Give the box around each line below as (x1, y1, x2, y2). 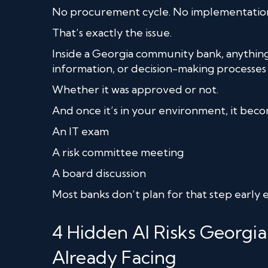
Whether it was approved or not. (52, 82, 218, 96)
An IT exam (52, 124, 109, 138)
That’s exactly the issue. (52, 25, 172, 39)
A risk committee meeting (52, 145, 184, 159)
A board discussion (52, 166, 146, 180)
